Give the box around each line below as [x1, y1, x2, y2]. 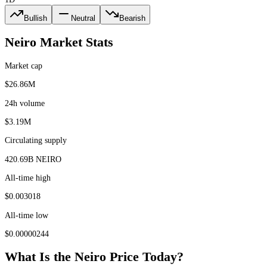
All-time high [5, 173, 51, 183]
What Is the [5, 250, 74, 265]
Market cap [5, 60, 42, 70]
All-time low [5, 210, 48, 220]
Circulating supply [5, 135, 67, 145]
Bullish [24, 13, 47, 23]
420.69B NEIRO [5, 154, 61, 164]
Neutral [71, 13, 95, 23]
